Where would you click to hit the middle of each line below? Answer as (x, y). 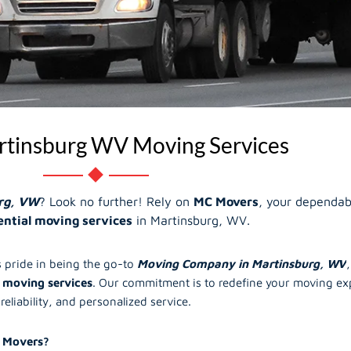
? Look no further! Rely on (116, 201)
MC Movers (226, 201)
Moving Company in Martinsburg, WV (241, 264)
